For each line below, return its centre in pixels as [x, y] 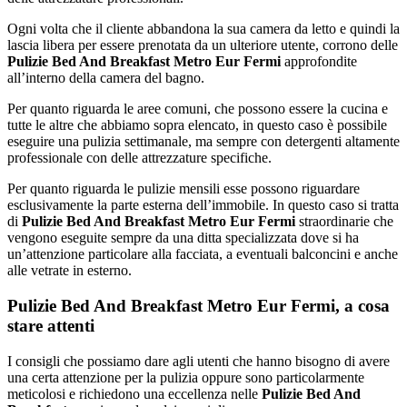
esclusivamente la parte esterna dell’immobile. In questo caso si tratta [203, 205]
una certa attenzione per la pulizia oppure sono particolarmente [186, 377]
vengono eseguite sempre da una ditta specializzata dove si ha [183, 238]
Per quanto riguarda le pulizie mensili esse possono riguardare [184, 189]
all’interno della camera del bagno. [106, 78]
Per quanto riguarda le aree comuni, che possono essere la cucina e [198, 109]
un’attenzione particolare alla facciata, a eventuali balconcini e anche [203, 254]
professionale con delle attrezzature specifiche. [139, 158]
